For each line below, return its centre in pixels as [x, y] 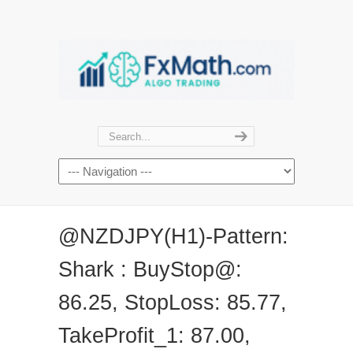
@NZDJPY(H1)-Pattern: [173, 236]
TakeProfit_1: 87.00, [154, 335]
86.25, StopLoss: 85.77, [173, 302]
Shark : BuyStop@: [150, 269]
